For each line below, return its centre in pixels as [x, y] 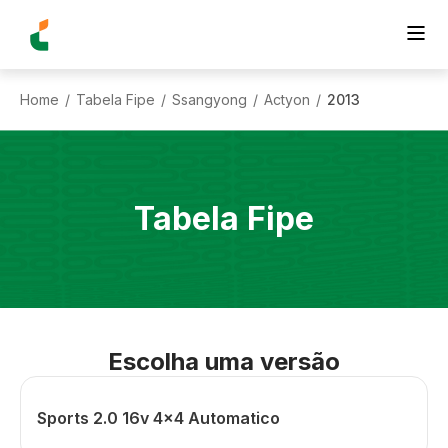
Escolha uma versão [224, 361]
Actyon [287, 99]
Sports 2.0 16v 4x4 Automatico [158, 418]
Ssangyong [209, 99]
